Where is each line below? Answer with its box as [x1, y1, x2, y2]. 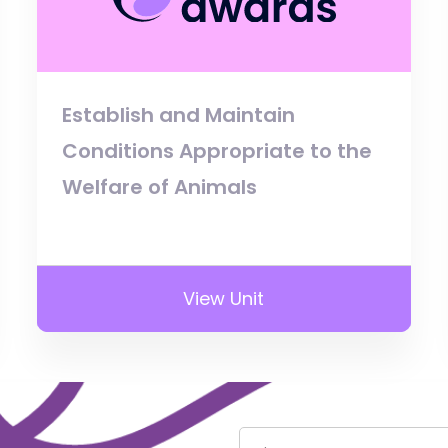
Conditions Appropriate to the [62, 136, 373, 165]
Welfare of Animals [62, 172, 258, 201]
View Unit [183, 285, 265, 311]
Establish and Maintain [62, 100, 296, 129]
